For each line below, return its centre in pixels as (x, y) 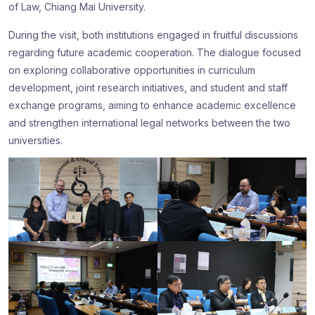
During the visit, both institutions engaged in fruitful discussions (153, 35)
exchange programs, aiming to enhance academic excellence (152, 105)
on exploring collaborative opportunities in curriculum (132, 70)
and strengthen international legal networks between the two (149, 123)
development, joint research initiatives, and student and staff (148, 88)
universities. (36, 140)
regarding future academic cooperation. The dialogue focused (155, 52)
